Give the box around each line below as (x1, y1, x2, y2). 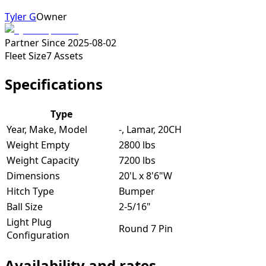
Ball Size (7, 200, 43, 214)
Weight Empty (7, 138, 69, 152)
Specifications (5, 74, 103, 94)
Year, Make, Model (7, 123, 87, 137)
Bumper (119, 185, 155, 198)
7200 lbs (119, 154, 156, 167)
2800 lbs (119, 138, 156, 152)
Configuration (7, 229, 69, 242)
